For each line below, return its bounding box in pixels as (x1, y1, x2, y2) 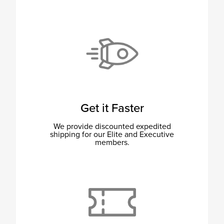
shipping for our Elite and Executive (50, 129, 174, 139)
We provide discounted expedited (53, 121, 171, 131)
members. (94, 137, 129, 147)
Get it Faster (80, 100, 144, 115)
